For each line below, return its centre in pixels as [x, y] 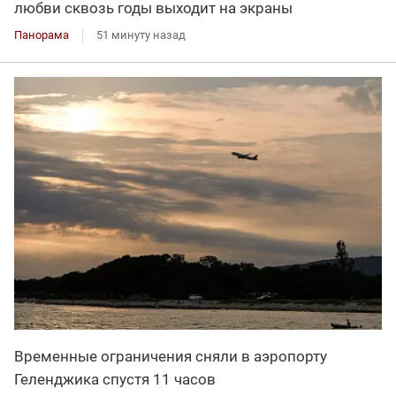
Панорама [42, 35]
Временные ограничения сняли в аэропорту [171, 356]
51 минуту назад [141, 35]
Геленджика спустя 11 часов [115, 379]
